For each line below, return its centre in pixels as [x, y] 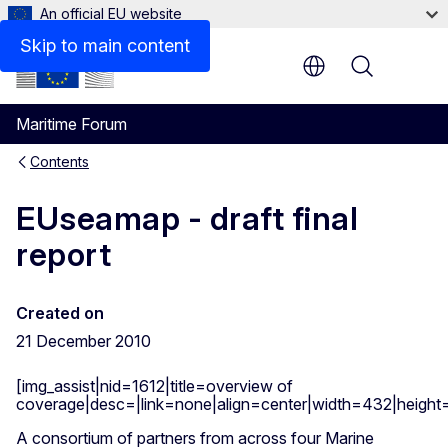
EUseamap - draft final [187, 219]
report [63, 255]
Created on [60, 313]
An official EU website [111, 13]
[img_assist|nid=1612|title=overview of [154, 386]
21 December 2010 [83, 341]
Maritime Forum [71, 124]
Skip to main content [105, 45]
